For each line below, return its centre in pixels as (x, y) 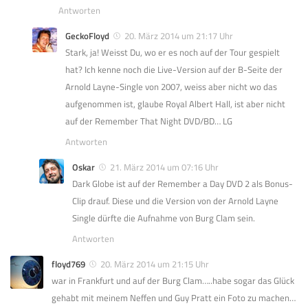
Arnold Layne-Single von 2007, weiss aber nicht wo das (171, 86)
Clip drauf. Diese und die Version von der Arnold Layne (175, 200)
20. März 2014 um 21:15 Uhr (155, 264)
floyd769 (68, 264)
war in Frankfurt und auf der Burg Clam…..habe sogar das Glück (173, 280)
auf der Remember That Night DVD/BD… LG (149, 121)
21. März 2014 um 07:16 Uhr (164, 167)
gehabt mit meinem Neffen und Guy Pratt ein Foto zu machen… (174, 297)
